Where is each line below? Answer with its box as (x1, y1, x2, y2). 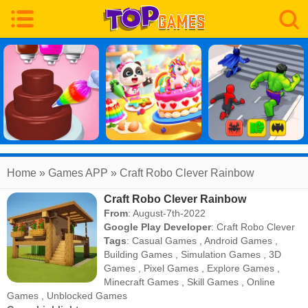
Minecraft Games (104, 276, 179, 287)
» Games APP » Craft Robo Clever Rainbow (36, 167, 254, 179)
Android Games (204, 235, 273, 246)
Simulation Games (181, 249, 261, 260)
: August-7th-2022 (128, 208, 206, 219)
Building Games (104, 249, 173, 260)
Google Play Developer (104, 221, 212, 232)
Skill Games (187, 276, 239, 287)
